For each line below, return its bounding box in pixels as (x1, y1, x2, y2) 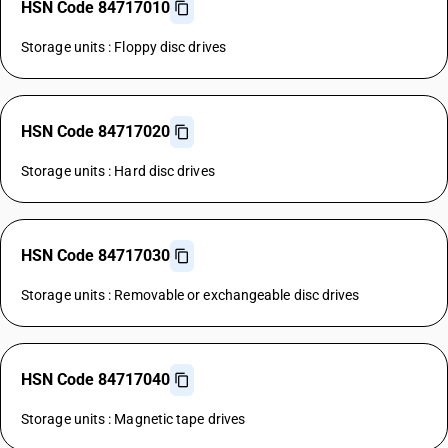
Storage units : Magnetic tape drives (21, 411, 246, 427)
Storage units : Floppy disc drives (21, 39, 226, 55)
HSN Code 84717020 (21, 122, 170, 141)
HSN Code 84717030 (21, 246, 170, 265)
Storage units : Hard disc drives (21, 163, 215, 179)
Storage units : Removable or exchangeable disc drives (21, 287, 360, 303)
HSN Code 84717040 (21, 370, 170, 389)
